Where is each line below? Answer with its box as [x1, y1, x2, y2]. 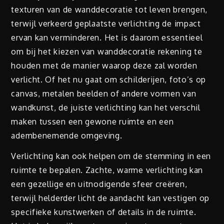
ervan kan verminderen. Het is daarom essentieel [11, 32, 203, 43]
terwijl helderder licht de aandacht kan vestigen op [11, 193, 210, 203]
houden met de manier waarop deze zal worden [11, 60, 197, 71]
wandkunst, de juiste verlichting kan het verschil [11, 102, 200, 113]
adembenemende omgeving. [11, 130, 122, 141]
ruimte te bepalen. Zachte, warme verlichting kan [11, 165, 203, 175]
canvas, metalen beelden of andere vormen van [11, 88, 196, 99]
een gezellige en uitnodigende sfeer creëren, [11, 179, 187, 189]
